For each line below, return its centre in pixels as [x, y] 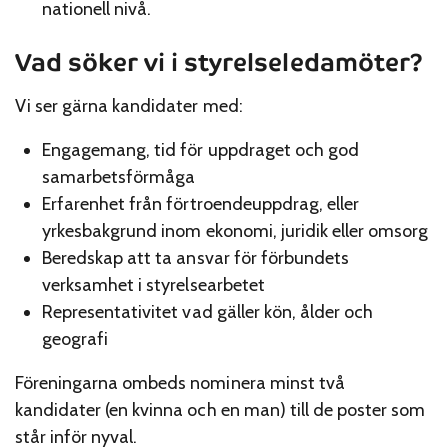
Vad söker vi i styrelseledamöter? [219, 62]
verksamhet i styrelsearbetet [153, 284]
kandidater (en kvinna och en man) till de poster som [220, 409]
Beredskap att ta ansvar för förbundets [195, 257]
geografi [75, 338]
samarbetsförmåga [119, 176]
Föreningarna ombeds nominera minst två [180, 382]
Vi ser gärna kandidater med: [129, 106]
